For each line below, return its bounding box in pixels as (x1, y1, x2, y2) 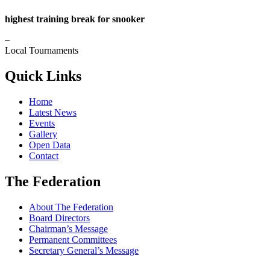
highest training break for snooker (5, 14, 145, 25)
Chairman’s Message (29, 223, 108, 234)
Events (29, 118, 55, 129)
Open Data (29, 140, 71, 151)
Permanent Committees (29, 234, 117, 245)
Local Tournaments (5, 45, 78, 56)
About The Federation (29, 201, 113, 212)
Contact (29, 151, 58, 162)
